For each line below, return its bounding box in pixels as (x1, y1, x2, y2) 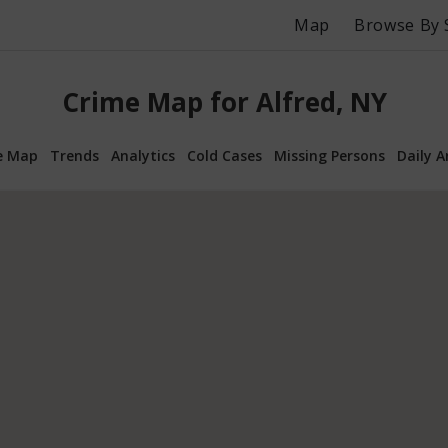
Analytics (111, 145, 175, 165)
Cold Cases (187, 145, 262, 165)
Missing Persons (274, 145, 385, 165)
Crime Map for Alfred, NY (61, 84, 387, 121)
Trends (50, 145, 99, 165)
